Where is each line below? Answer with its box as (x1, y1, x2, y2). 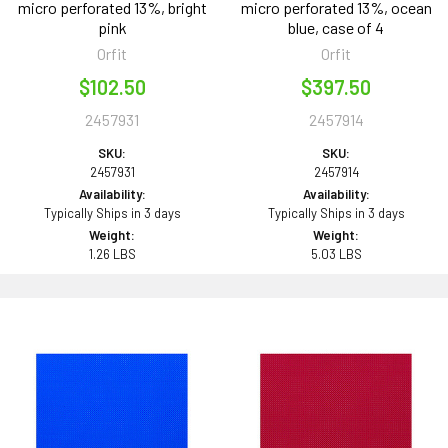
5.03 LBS (310, 246, 362, 263)
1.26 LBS (88, 246, 136, 263)
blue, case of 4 (288, 18, 384, 38)
